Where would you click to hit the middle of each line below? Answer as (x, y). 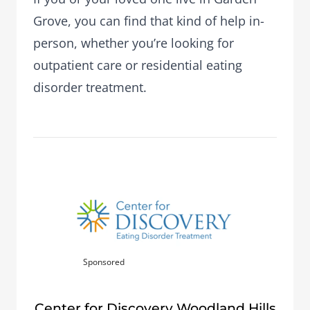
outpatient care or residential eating (138, 65)
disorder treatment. (90, 87)
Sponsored (104, 262)
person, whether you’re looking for (134, 43)
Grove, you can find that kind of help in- (149, 21)
